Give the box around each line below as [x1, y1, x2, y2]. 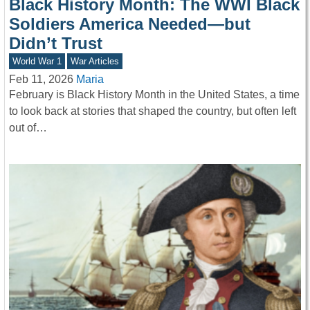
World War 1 [12, 55, 62, 66]
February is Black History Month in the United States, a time [9, 88, 300, 100]
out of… [9, 121, 47, 134]
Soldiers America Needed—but [9, 14, 250, 33]
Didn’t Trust [9, 33, 102, 53]
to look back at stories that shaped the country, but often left [9, 104, 296, 117]
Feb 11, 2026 [9, 73, 73, 85]
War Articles [71, 55, 120, 66]
